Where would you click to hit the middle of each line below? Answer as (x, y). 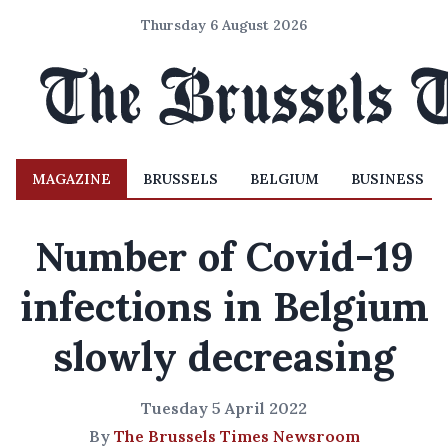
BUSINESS (387, 179)
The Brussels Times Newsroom (236, 436)
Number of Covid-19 (224, 256)
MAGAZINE (71, 179)
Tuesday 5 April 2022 (224, 408)
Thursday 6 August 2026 (224, 25)
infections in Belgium (224, 306)
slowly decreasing (224, 356)
